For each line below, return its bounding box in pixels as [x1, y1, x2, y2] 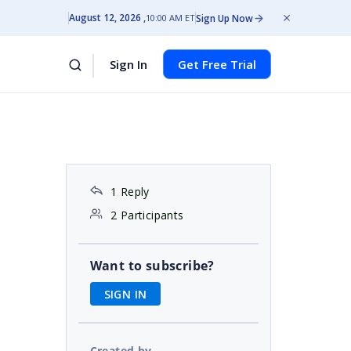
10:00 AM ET [146, 12, 195, 24]
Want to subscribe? [89, 257, 215, 274]
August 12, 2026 [69, 11, 141, 24]
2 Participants [110, 208, 184, 223]
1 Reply [110, 184, 150, 199]
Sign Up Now [196, 11, 253, 25]
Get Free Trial [178, 56, 256, 72]
